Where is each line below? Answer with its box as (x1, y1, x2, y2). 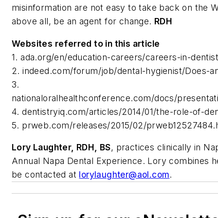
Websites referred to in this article (12, 38, 160, 49)
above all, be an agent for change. (12, 16, 154, 27)
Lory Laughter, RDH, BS (12, 142, 111, 153)
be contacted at (12, 169, 79, 180)
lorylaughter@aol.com (79, 169, 170, 180)
